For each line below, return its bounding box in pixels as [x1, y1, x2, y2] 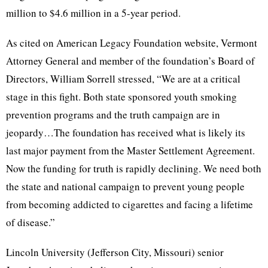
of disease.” [6, 215, 55, 229]
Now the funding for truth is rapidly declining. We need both [6, 162, 261, 175]
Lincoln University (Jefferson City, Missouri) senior [6, 245, 224, 259]
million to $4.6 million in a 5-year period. [6, 6, 181, 20]
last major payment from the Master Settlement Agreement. [6, 144, 255, 157]
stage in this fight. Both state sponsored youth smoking [6, 90, 237, 103]
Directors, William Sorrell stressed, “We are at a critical [6, 72, 240, 86]
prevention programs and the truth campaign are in [6, 108, 220, 121]
